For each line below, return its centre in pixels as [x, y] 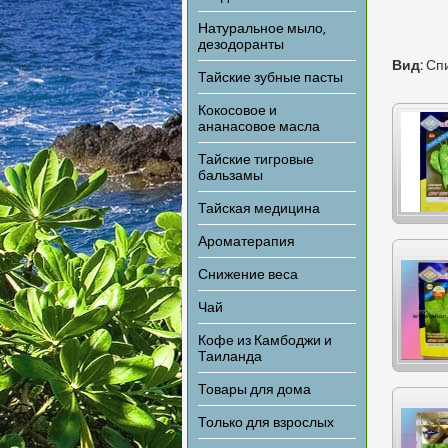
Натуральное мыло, [262, 29]
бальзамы [230, 176]
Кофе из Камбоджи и [265, 341]
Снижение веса [248, 275]
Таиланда [230, 357]
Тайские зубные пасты [270, 78]
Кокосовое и [237, 111]
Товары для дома [254, 390]
